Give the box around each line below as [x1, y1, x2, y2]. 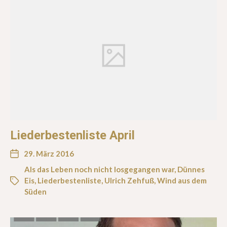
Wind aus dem [157, 175, 207, 185]
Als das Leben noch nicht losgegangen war [24, 164, 174, 174]
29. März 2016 [24, 148, 74, 158]
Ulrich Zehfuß [104, 175, 154, 185]
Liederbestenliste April [10, 128, 135, 142]
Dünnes [177, 164, 205, 174]
